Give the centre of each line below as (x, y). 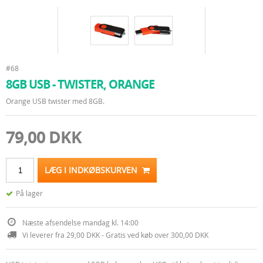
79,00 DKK (44, 137)
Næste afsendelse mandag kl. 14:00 (80, 222)
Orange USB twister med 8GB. (55, 101)
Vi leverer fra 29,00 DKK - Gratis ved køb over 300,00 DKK (115, 235)
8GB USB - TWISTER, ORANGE (80, 84)
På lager (29, 193)
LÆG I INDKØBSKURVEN (93, 170)
